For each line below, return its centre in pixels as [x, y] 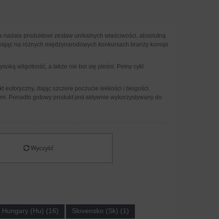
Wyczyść [42, 148]
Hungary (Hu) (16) [30, 210]
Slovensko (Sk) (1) [100, 210]
